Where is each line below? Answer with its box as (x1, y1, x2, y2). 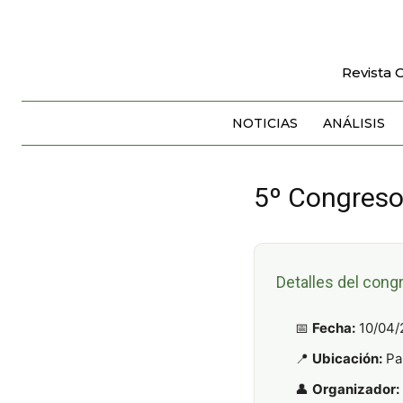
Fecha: (312, 318, 355, 336)
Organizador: (312, 380, 399, 398)
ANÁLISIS (322, 114, 385, 131)
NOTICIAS (231, 114, 298, 131)
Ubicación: (312, 349, 382, 367)
